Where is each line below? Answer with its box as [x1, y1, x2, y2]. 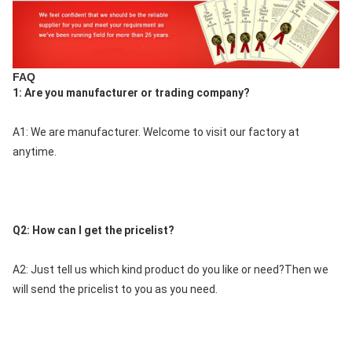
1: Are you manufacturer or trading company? [13, 86, 250, 99]
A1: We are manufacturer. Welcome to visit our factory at [13, 125, 299, 138]
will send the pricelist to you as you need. [13, 282, 218, 295]
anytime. [13, 145, 57, 158]
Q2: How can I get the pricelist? [13, 223, 174, 236]
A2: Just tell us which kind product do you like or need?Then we [13, 262, 328, 276]
